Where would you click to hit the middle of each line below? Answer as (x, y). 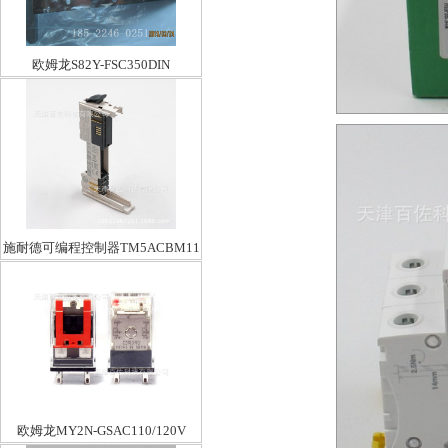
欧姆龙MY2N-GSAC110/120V (101, 430)
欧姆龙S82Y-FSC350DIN (101, 64)
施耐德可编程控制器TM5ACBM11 (101, 247)
